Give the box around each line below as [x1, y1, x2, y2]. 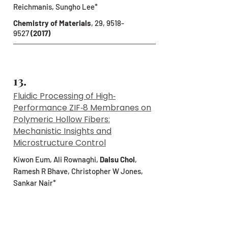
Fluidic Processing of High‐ [13, 90, 116, 102]
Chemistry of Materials [13, 18, 91, 27]
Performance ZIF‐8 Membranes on [13, 102, 151, 113]
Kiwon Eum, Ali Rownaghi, [13, 155, 100, 164]
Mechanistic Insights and [13, 125, 111, 137]
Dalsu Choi [100, 155, 135, 164]
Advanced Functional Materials [13, 194, 117, 204]
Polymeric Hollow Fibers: [13, 113, 110, 125]
